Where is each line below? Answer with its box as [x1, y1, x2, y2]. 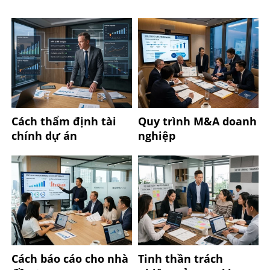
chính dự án [11, 128, 77, 143]
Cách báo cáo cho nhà [11, 251, 128, 266]
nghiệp [138, 128, 176, 143]
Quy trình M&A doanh [138, 113, 257, 128]
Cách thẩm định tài [11, 113, 116, 128]
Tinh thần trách [138, 251, 224, 266]
